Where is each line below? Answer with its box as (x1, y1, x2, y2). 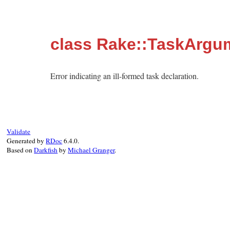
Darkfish (34, 145, 58, 155)
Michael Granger (68, 145, 115, 155)
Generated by (7, 136, 46, 145)
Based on (7, 145, 34, 155)
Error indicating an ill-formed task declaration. (50, 70, 199, 81)
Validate (7, 127, 31, 136)
